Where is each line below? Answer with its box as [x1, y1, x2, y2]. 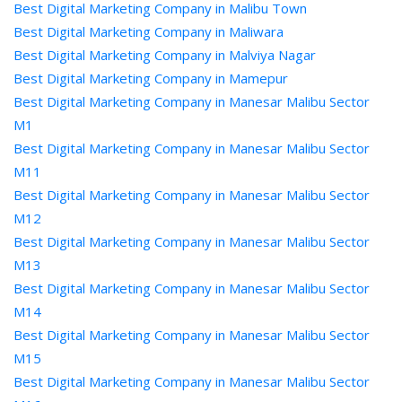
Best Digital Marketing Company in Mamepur [13, 69, 288, 87]
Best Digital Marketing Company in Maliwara [13, 22, 284, 40]
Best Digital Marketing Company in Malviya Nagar [13, 46, 316, 64]
